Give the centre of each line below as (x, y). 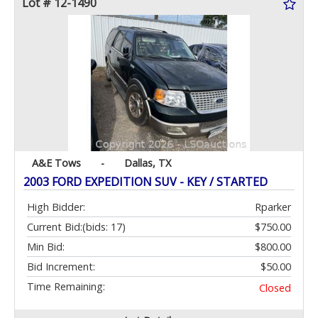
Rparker (273, 207)
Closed (275, 288)
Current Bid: (55, 227)
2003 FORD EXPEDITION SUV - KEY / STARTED (146, 182)
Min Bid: (46, 247)
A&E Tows (56, 163)
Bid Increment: (61, 267)
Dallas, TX (148, 163)
